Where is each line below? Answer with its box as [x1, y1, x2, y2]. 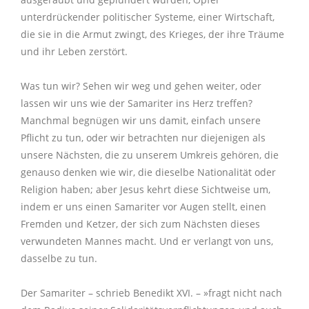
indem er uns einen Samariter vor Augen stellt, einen [21, 200, 266, 214]
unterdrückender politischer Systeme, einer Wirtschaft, [21, 10, 275, 24]
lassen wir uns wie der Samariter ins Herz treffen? [21, 97, 252, 110]
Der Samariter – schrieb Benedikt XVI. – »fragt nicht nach [21, 286, 282, 300]
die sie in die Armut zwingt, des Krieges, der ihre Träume [21, 28, 284, 41]
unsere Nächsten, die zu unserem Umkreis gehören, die [21, 148, 279, 162]
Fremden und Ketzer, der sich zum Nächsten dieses [21, 217, 260, 231]
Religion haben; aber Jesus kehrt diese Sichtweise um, [21, 183, 270, 197]
